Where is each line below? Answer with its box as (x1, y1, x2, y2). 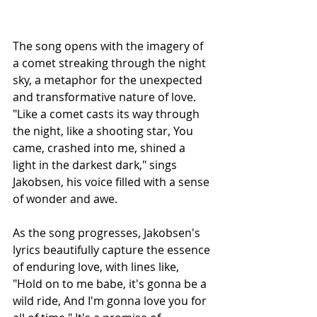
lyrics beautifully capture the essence (13, 242, 213, 258)
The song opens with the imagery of (13, 38, 206, 54)
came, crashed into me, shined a (13, 140, 188, 156)
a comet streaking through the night (13, 55, 209, 71)
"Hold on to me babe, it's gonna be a (13, 276, 209, 292)
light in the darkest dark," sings (13, 157, 180, 173)
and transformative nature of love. (13, 89, 199, 105)
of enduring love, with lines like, (13, 259, 182, 275)
